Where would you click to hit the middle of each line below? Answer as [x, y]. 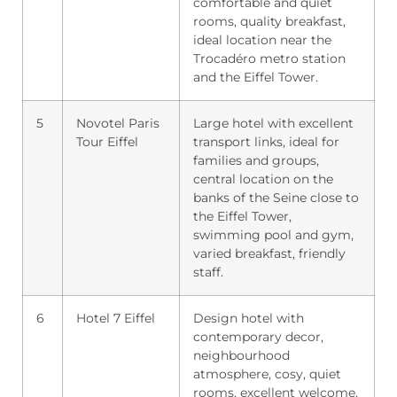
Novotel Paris [118, 123]
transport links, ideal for [266, 142]
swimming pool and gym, [273, 235]
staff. [208, 272]
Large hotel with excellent [273, 123]
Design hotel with [249, 318]
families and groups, [256, 160]
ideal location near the [262, 40]
